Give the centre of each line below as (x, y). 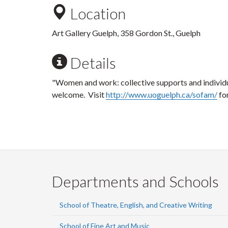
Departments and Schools (135, 181)
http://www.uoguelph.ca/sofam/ (162, 94)
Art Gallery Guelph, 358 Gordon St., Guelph (126, 33)
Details (92, 63)
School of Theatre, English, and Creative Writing (136, 205)
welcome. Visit (79, 94)
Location (96, 13)
